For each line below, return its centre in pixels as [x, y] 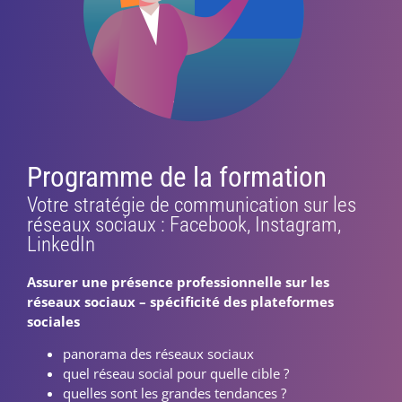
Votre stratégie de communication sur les [192, 204]
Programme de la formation [177, 177]
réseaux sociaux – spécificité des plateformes [180, 301]
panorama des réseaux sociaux [158, 354]
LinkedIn [61, 244]
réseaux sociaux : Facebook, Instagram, [184, 224]
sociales [53, 321]
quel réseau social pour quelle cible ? [176, 374]
